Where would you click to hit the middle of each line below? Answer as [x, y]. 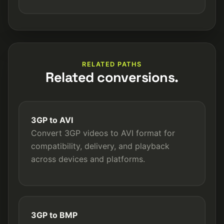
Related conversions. [112, 77]
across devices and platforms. [88, 159]
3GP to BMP [54, 215]
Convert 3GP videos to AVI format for [103, 133]
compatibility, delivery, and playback [100, 146]
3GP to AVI [52, 120]
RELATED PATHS [112, 64]
